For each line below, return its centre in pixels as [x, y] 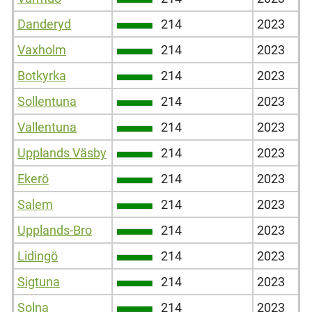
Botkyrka [41, 75]
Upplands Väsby [62, 153]
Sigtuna [38, 281]
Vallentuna [47, 127]
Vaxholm [41, 49]
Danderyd [44, 24]
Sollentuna [47, 101]
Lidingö [37, 256]
